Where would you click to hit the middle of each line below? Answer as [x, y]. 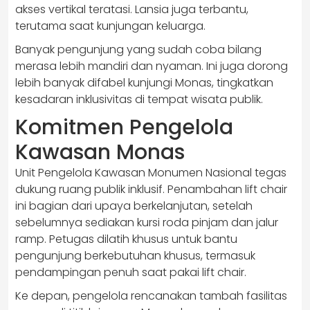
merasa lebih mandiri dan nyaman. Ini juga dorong [152, 66]
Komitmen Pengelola [124, 128]
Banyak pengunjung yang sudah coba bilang [138, 50]
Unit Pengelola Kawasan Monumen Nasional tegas [151, 173]
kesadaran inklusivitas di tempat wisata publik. [139, 100]
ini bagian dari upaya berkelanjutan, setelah [134, 206]
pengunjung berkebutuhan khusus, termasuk [135, 256]
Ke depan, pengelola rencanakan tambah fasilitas [151, 296]
